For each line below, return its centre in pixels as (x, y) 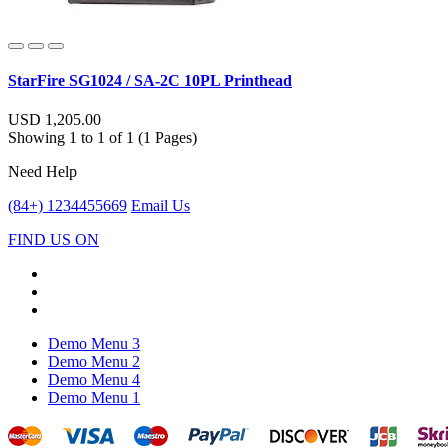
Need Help (42, 171)
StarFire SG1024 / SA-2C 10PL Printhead (150, 80)
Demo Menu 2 (94, 361)
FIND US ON (53, 239)
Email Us (160, 205)
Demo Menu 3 (94, 343)
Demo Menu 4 (94, 379)
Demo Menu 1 (94, 397)
